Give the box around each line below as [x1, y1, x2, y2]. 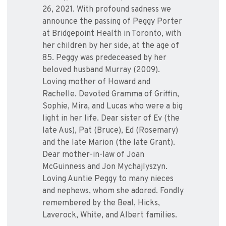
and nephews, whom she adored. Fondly [42, 186, 184, 197]
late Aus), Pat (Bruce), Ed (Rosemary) [42, 126, 178, 136]
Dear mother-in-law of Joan [42, 150, 144, 160]
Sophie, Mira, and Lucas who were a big [42, 101, 183, 112]
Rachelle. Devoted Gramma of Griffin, [42, 89, 179, 100]
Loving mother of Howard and [42, 77, 150, 88]
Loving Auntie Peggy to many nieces [42, 174, 174, 185]
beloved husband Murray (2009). [42, 65, 160, 76]
